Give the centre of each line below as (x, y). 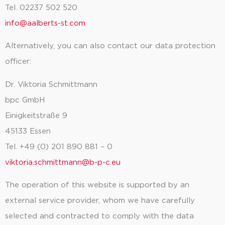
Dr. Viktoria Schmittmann (51, 84)
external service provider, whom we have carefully (100, 200)
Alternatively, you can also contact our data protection (110, 46)
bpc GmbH (25, 100)
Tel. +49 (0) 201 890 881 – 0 (59, 147)
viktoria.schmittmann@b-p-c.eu (63, 162)
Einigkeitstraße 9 (36, 116)
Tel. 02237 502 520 (41, 8)
